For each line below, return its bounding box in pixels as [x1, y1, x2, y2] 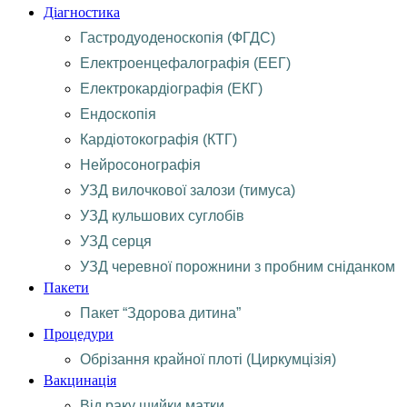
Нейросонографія [80, 157, 201, 173]
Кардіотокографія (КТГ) [80, 132, 237, 147]
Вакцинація [44, 372, 116, 388]
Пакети [44, 280, 89, 295]
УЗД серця [80, 233, 152, 249]
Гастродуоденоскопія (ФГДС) [80, 30, 275, 45]
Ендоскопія [80, 106, 156, 122]
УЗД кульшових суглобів [80, 208, 244, 223]
